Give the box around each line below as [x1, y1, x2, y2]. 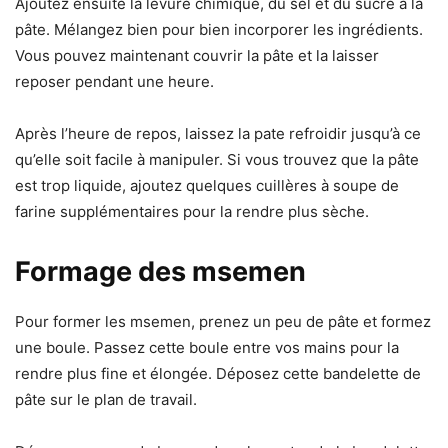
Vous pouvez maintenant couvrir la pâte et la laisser [15, 45, 379, 65]
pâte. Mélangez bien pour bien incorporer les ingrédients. [15, 19, 423, 39]
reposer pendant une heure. [15, 71, 214, 91]
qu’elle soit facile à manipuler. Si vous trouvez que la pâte [15, 149, 419, 169]
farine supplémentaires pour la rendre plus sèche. [15, 201, 369, 221]
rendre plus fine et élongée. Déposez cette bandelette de [15, 363, 421, 383]
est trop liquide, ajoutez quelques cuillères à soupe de [15, 175, 399, 195]
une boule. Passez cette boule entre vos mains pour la [15, 337, 399, 357]
